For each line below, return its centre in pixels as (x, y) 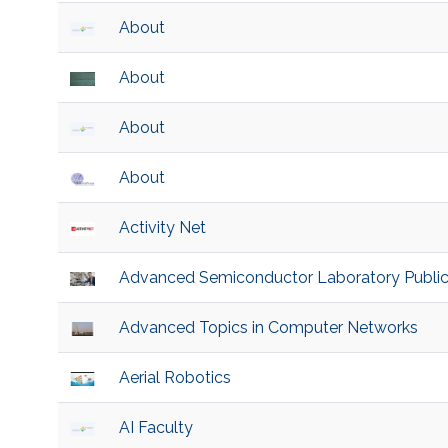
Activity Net (162, 228)
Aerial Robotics (174, 378)
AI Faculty (155, 428)
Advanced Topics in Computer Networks (268, 328)
